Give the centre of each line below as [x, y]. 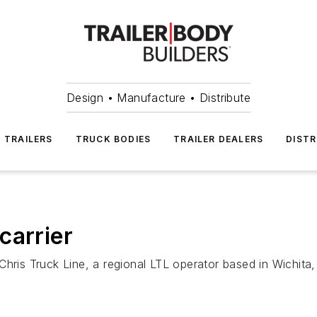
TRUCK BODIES [113, 139]
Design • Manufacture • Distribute [158, 98]
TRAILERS [29, 139]
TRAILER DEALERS [219, 139]
